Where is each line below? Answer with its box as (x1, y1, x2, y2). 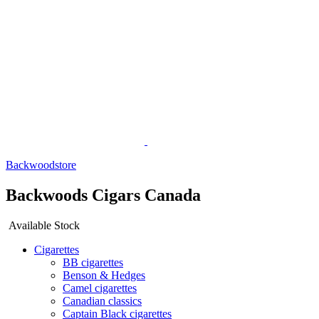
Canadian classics (63, 294, 142, 307)
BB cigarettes (63, 256, 123, 268)
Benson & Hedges (63, 268, 145, 281)
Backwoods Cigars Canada (6, 185, 201, 204)
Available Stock (9, 219, 80, 231)
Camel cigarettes (63, 281, 137, 294)
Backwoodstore (6, 159, 76, 171)
